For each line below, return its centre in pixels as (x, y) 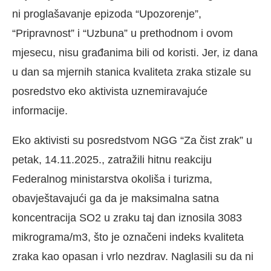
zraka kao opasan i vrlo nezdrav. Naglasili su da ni (133, 256)
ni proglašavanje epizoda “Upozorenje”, (108, 14)
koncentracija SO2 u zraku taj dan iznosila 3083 (127, 217)
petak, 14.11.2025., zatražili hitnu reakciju (112, 159)
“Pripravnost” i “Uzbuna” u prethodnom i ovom (122, 33)
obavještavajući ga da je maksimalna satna (116, 198)
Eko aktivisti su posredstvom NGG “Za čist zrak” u (132, 140)
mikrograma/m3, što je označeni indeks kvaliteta (128, 237)
